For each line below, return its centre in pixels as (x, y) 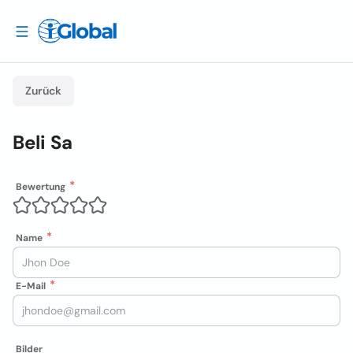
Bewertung (41, 187)
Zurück (43, 91)
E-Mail (31, 286)
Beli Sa (43, 142)
